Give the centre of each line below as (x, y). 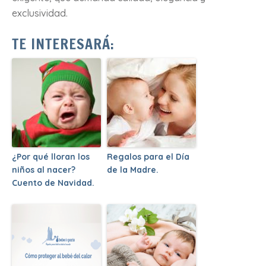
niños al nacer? (44, 170)
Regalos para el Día (148, 156)
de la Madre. (133, 170)
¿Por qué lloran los (51, 156)
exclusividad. (40, 13)
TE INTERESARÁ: (63, 44)
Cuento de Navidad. (53, 183)
